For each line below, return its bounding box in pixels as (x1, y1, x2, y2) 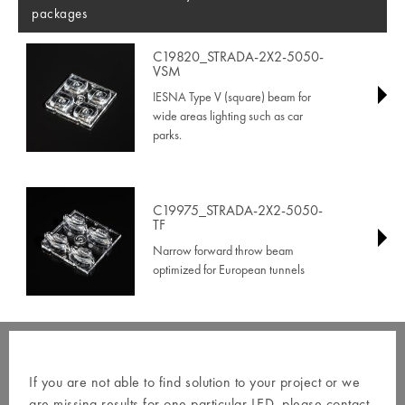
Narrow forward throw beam (152, 241, 294, 259)
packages (32, 5, 87, 23)
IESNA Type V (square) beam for (152, 89, 311, 106)
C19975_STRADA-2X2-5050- (152, 200, 323, 220)
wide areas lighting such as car (152, 108, 303, 125)
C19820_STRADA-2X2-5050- (152, 47, 324, 67)
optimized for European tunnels (152, 260, 305, 278)
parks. (152, 127, 182, 144)
